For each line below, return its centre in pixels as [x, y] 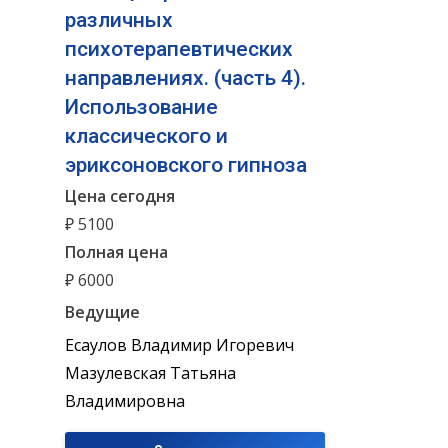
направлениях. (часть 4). [185, 77]
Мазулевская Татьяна [150, 372]
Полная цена [116, 252]
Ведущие [102, 311]
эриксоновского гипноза [186, 164]
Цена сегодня [120, 196]
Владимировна [125, 400]
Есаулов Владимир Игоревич [179, 344]
